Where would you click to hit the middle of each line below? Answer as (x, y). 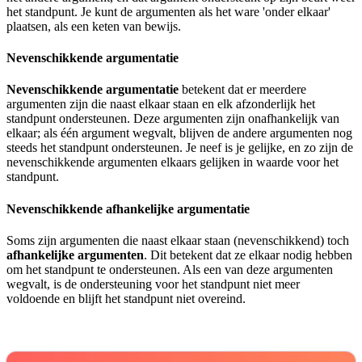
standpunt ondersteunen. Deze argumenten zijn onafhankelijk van (173, 119)
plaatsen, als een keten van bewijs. (94, 26)
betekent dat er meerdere (242, 90)
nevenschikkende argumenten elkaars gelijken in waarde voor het (173, 162)
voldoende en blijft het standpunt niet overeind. (126, 298)
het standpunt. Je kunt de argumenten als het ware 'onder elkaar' (168, 11)
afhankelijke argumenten (75, 255)
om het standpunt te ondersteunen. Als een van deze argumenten (170, 269)
